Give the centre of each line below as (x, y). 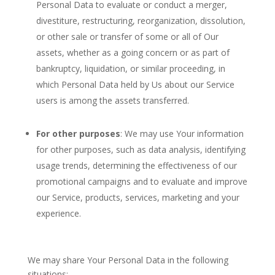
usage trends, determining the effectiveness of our (136, 165)
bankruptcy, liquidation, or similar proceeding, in (130, 68)
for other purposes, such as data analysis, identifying (141, 149)
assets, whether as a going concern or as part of (133, 52)
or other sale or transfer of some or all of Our (127, 37)
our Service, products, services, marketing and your (137, 197)
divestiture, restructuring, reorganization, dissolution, (141, 21)
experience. (58, 213)
